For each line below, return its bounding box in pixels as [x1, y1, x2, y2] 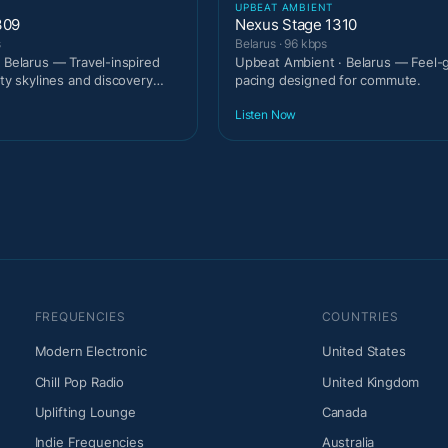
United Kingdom [321, 373, 420, 390]
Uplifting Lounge [34, 404, 136, 420]
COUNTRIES [321, 309, 399, 325]
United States [321, 343, 406, 360]
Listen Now [235, 107, 297, 123]
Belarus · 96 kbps [235, 35, 328, 51]
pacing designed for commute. [235, 71, 422, 88]
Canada [321, 404, 367, 420]
